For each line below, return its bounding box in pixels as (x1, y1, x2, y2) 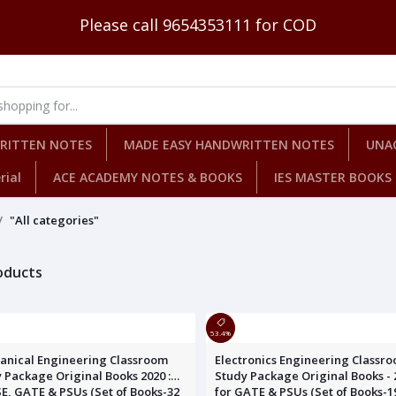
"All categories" (10, 212, 99, 229)
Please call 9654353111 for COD (80, 14, 316, 35)
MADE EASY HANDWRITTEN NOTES (124, 136, 334, 154)
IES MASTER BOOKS (274, 169, 392, 187)
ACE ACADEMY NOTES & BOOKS (53, 169, 242, 187)
